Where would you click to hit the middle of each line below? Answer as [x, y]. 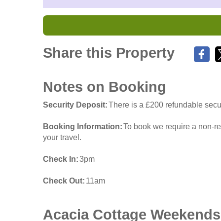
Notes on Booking [105, 87]
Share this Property [109, 53]
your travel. [62, 138]
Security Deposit [74, 105]
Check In [59, 159]
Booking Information [81, 127]
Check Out [63, 181]
